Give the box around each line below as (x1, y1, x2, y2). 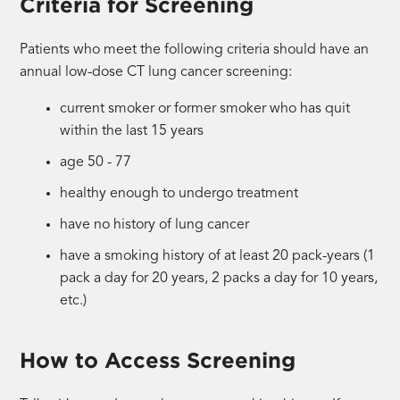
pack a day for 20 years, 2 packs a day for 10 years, (60, 271, 379, 286)
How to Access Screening (20, 346, 296, 373)
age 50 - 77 (60, 154, 132, 170)
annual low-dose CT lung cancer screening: (20, 64, 293, 79)
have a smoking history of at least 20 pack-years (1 (60, 248, 376, 263)
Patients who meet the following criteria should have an (20, 42, 370, 57)
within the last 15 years (60, 123, 204, 138)
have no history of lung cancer (60, 217, 250, 232)
